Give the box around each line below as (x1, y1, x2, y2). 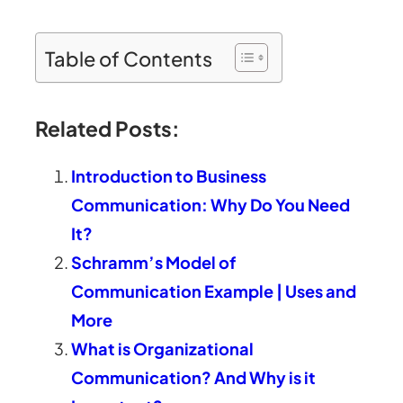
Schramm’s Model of (71, 252, 237, 273)
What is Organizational (71, 338, 255, 360)
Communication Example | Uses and (71, 281, 357, 302)
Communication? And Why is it (71, 367, 317, 389)
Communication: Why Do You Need (71, 194, 351, 216)
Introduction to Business (71, 166, 267, 187)
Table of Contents (45, 45, 213, 71)
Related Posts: (35, 115, 181, 142)
